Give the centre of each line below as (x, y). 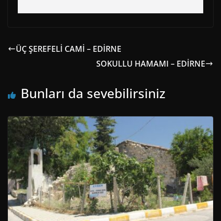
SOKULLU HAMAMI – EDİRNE (151, 63)
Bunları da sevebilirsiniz (93, 93)
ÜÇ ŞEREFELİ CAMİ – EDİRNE (69, 49)
